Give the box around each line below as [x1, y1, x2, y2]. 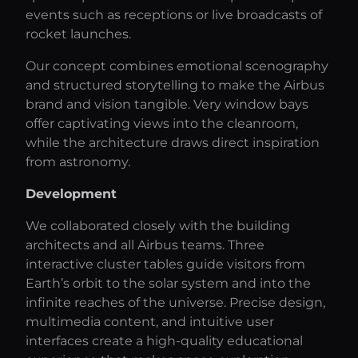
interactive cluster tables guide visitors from [26, 257, 305, 272]
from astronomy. [26, 154, 130, 169]
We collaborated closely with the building [26, 218, 290, 233]
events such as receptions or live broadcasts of [26, 7, 322, 22]
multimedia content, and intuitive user [26, 314, 274, 329]
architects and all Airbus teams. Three [26, 237, 265, 253]
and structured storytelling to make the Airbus [26, 78, 324, 93]
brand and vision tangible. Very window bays [26, 97, 308, 112]
